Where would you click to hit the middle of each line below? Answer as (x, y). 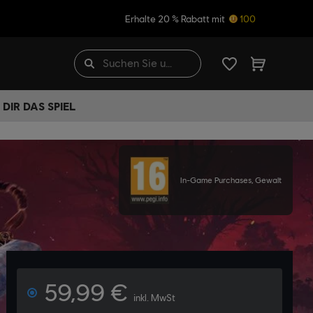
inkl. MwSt (154, 298)
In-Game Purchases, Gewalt (231, 180)
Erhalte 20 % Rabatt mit (176, 19)
